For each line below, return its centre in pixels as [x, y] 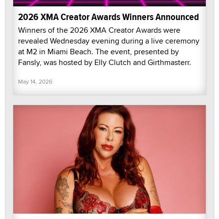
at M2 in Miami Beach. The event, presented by [99, 52]
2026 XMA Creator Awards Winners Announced [109, 17]
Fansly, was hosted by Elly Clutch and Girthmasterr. [105, 63]
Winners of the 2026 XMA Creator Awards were [99, 30]
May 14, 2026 [35, 82]
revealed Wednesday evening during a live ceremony [109, 41]
